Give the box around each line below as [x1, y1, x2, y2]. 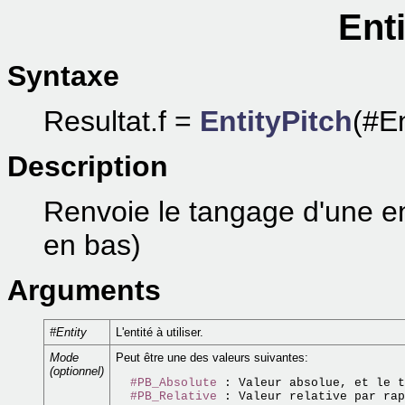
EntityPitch [200, 105, 353, 137]
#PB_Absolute [130, 376, 217, 391]
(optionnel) [50, 364, 104, 378]
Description [7, 150, 168, 183]
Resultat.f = [43, 105, 200, 137]
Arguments [7, 274, 161, 306]
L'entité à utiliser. [116, 325, 203, 339]
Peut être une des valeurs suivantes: [116, 351, 308, 364]
